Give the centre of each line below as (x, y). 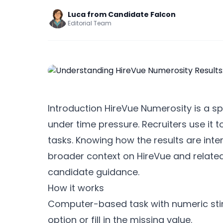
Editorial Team (90, 23)
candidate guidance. (94, 172)
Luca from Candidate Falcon (122, 14)
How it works (76, 188)
